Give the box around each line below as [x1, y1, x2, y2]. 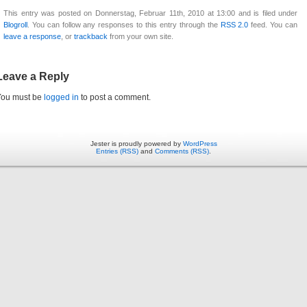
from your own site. [108, 32, 173, 41]
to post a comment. [79, 93, 151, 103]
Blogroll [3, 21, 27, 29]
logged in [44, 93, 79, 103]
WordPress [182, 140, 217, 148]
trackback [74, 32, 108, 41]
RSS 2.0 [220, 21, 249, 29]
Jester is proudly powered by [90, 140, 183, 148]
